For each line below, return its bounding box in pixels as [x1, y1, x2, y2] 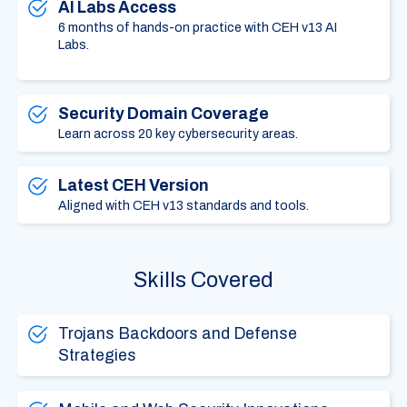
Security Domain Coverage [57, 104, 269, 123]
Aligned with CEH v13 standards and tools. [57, 198, 309, 213]
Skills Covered [134, 267, 273, 292]
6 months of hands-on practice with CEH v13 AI [57, 20, 337, 35]
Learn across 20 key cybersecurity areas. [57, 126, 298, 141]
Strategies [57, 346, 136, 364]
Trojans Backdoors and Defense [57, 324, 297, 342]
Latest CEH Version [57, 176, 209, 194]
